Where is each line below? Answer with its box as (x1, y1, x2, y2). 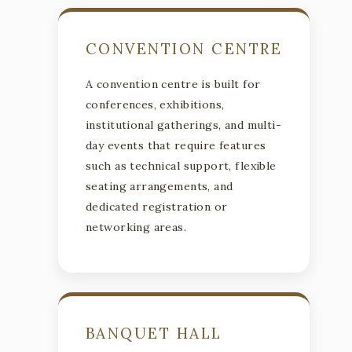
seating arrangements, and (86, 178, 233, 193)
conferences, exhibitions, (86, 97, 225, 112)
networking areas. (86, 219, 187, 234)
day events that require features (86, 137, 266, 152)
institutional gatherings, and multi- (86, 117, 282, 132)
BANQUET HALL (86, 323, 222, 343)
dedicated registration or (86, 199, 228, 214)
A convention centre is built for (86, 76, 261, 91)
